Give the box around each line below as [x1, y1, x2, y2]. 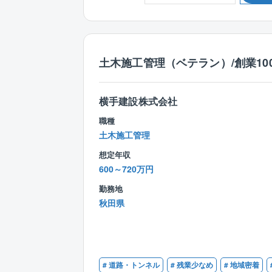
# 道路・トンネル [103, 259, 160, 270]
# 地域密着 [224, 259, 259, 270]
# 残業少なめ [171, 259, 213, 270]
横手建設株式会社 [99, 94, 178, 108]
